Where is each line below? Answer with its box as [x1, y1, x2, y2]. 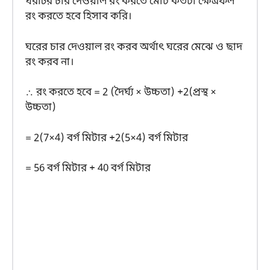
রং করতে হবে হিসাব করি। [25, 10, 131, 24]
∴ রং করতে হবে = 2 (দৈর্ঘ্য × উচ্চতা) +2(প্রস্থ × [25, 86, 216, 100]
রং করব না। [25, 55, 74, 69]
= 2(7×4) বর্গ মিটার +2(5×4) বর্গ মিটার [25, 131, 188, 145]
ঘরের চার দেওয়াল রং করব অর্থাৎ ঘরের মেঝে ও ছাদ [25, 40, 242, 54]
